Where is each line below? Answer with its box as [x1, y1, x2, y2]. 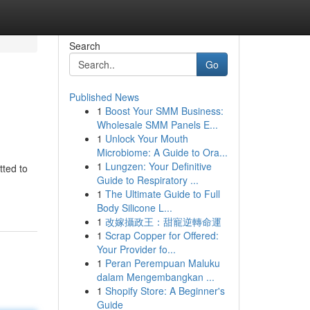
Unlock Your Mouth [104, 131, 188, 145]
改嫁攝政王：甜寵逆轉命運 [104, 215, 221, 228]
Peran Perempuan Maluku [104, 256, 220, 270]
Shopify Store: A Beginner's [104, 284, 225, 298]
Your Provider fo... [96, 242, 176, 256]
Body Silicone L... [96, 201, 172, 215]
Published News [69, 90, 139, 104]
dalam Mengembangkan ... [96, 270, 215, 284]
